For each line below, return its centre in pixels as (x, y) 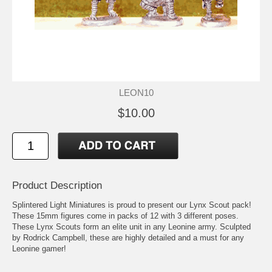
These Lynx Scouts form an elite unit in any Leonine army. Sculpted (131, 226)
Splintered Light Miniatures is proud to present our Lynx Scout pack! (132, 205)
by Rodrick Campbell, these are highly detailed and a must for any (128, 237)
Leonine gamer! (39, 248)
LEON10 (136, 92)
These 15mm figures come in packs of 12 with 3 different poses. (125, 216)
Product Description (57, 185)
